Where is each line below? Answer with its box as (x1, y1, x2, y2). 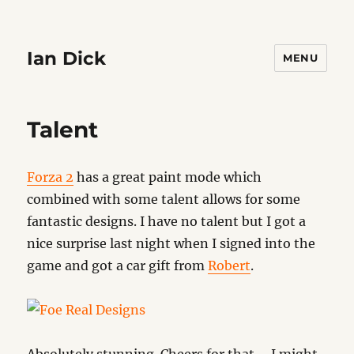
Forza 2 (27, 169, 74, 185)
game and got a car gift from (27, 258, 209, 273)
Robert (208, 258, 251, 273)
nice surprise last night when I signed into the (27, 235, 316, 251)
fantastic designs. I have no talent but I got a (27, 213, 307, 229)
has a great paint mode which (73, 169, 262, 185)
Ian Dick (27, 47, 107, 70)
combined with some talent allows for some (27, 191, 301, 207)
